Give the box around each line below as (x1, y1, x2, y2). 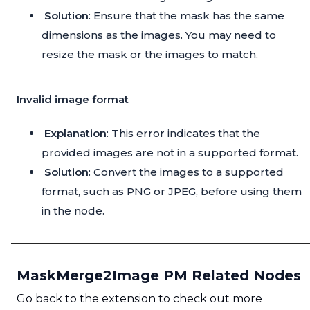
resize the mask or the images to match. (42, 48, 258, 62)
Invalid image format (17, 93, 129, 107)
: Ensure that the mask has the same (89, 9, 284, 23)
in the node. (42, 204, 104, 218)
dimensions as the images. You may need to (42, 28, 276, 42)
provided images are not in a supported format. (42, 146, 298, 160)
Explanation (44, 127, 107, 140)
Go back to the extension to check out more (17, 292, 262, 306)
